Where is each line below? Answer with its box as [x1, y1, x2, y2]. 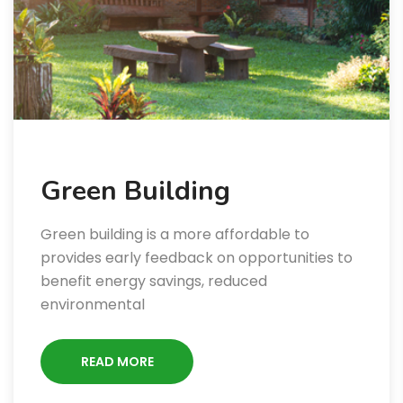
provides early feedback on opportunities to [40, 247, 353, 269]
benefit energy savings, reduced [40, 271, 267, 292]
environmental [40, 294, 145, 316]
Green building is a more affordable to [40, 224, 309, 246]
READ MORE [80, 353, 154, 372]
